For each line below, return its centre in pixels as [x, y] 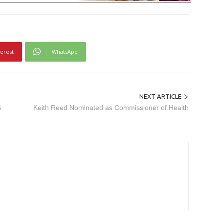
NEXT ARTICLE [160, 96]
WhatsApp [65, 51]
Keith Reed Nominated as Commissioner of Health [111, 107]
